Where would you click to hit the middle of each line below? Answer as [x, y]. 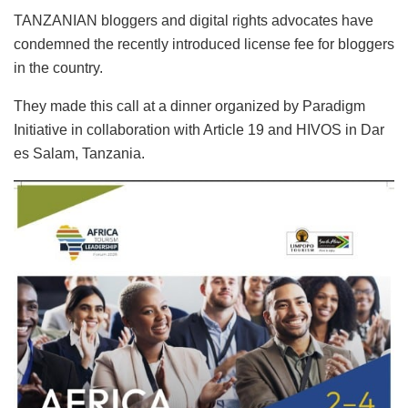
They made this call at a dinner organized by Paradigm [189, 107]
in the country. [58, 68]
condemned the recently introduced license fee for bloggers [204, 45]
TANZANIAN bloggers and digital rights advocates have [194, 21]
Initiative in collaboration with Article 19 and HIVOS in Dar [199, 130]
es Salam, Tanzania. [79, 154]
